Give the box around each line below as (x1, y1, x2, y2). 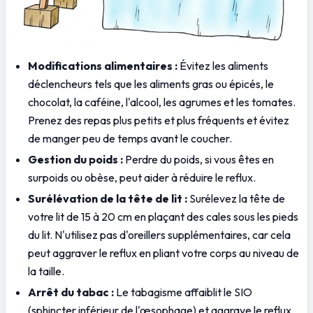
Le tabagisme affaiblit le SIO (114, 285, 252, 300)
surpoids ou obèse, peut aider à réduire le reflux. (28, 170, 256, 185)
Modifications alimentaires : (28, 59, 177, 73)
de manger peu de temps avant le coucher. (28, 131, 232, 146)
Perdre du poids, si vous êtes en (123, 152, 274, 167)
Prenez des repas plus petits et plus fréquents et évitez (28, 113, 289, 128)
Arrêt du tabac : (28, 285, 114, 300)
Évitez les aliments (177, 59, 268, 73)
